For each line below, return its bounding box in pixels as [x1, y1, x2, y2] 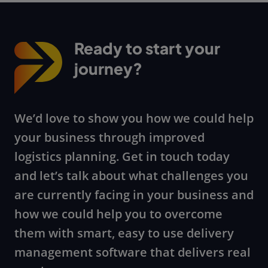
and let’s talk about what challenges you [14, 167, 248, 184]
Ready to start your [74, 38, 220, 59]
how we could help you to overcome [14, 206, 223, 223]
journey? [74, 59, 142, 79]
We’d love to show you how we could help [14, 110, 254, 127]
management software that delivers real [14, 244, 251, 261]
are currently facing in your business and [14, 187, 254, 203]
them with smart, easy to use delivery [14, 225, 234, 242]
